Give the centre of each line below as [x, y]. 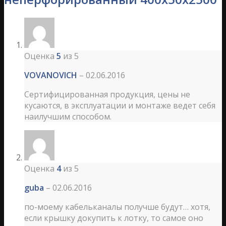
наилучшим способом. [68, 117]
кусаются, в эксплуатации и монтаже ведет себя [120, 106]
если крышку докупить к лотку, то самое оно [114, 218]
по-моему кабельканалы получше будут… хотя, [117, 207]
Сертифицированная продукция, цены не [107, 95]
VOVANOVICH [52, 75]
